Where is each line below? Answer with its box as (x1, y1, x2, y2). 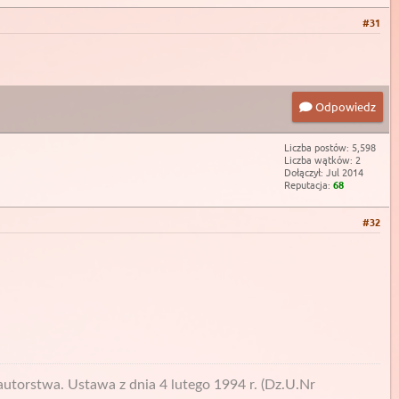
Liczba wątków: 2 (284, 152, 361, 167)
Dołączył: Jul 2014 (284, 165, 363, 180)
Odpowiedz (313, 99, 376, 115)
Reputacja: (284, 177, 333, 192)
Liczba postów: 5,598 (284, 140, 376, 155)
